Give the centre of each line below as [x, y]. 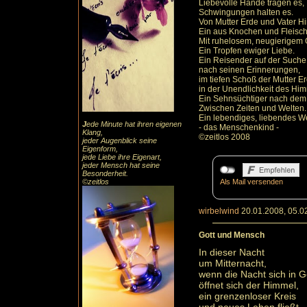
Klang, [93, 132]
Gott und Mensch [232, 235]
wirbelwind [219, 211]
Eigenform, [100, 149]
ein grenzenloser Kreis [247, 296]
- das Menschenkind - [239, 128]
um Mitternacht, [233, 263]
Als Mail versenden [251, 182]
